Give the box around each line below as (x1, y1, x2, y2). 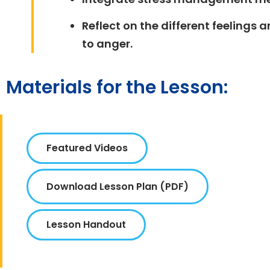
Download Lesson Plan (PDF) (46, 179, 189, 193)
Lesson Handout (46, 217, 126, 231)
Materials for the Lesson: (6, 74, 228, 100)
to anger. (82, 36, 133, 52)
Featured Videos (46, 140, 128, 155)
